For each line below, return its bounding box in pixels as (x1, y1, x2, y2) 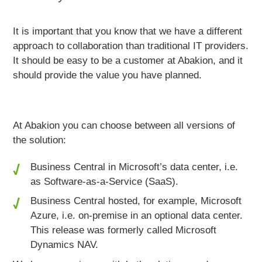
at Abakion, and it (167, 55, 243, 67)
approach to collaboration (13, 40, 123, 52)
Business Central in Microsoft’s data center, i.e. (30, 161, 239, 173)
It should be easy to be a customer (13, 55, 168, 67)
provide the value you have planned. (44, 70, 202, 81)
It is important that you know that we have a (13, 26, 207, 37)
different (206, 26, 243, 37)
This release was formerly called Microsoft (30, 225, 217, 236)
